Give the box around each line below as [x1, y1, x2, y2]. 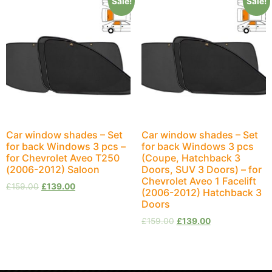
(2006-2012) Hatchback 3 [141, 186, 262, 199]
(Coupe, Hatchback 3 [141, 152, 240, 165]
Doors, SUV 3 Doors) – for [141, 163, 262, 176]
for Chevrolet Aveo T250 [6, 152, 120, 165]
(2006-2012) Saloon [6, 163, 100, 176]
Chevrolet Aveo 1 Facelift [141, 175, 256, 188]
